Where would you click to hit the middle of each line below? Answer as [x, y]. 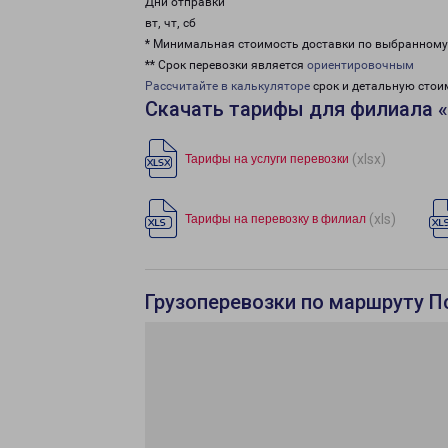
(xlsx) [369, 158]
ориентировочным [360, 65]
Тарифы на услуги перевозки [267, 159]
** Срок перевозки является [226, 65]
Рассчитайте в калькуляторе [227, 86]
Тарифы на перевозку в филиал [275, 219]
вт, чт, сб [170, 23]
